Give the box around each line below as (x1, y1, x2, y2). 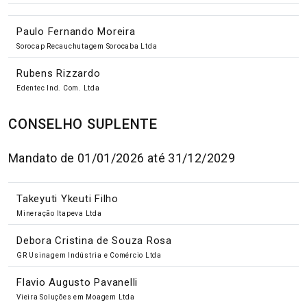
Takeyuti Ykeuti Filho (16, 192, 119, 205)
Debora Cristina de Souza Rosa (16, 234, 172, 247)
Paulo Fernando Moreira (16, 25, 136, 38)
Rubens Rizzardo (16, 66, 101, 79)
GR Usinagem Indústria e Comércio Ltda (16, 251, 162, 259)
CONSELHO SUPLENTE (8, 115, 158, 132)
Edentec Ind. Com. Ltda (16, 84, 100, 92)
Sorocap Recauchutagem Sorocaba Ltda (16, 42, 158, 50)
